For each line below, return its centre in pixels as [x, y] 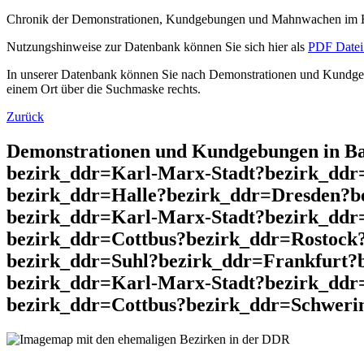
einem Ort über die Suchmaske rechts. [104, 89]
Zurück [25, 117]
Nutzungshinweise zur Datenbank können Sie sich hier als [157, 47]
